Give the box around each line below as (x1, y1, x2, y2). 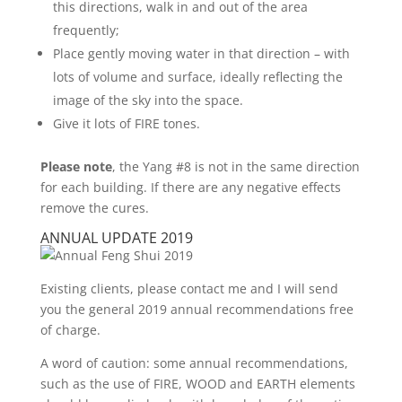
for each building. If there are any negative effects (39, 179, 341, 196)
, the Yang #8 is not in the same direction (111, 158, 360, 175)
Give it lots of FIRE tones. (52, 115, 200, 132)
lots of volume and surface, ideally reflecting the (52, 68, 343, 85)
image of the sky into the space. (52, 92, 243, 109)
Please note (39, 158, 112, 175)
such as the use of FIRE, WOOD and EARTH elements (39, 375, 355, 392)
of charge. (39, 321, 104, 338)
